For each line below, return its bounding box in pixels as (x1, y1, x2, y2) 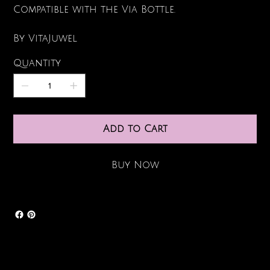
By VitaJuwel (13, 33, 81, 45)
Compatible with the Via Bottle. (13, 4, 180, 16)
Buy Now (111, 160, 160, 171)
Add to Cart (103, 124, 168, 135)
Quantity (13, 58, 61, 69)
